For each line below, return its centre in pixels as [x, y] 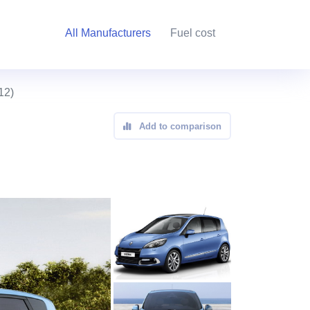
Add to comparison [180, 126]
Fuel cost [193, 33]
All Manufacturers [108, 33]
